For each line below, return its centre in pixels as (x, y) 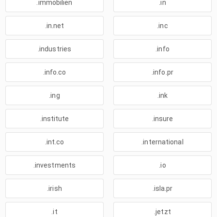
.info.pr (163, 72)
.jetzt (163, 212)
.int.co (54, 142)
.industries (54, 49)
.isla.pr (163, 188)
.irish (54, 188)
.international (163, 142)
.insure (163, 119)
